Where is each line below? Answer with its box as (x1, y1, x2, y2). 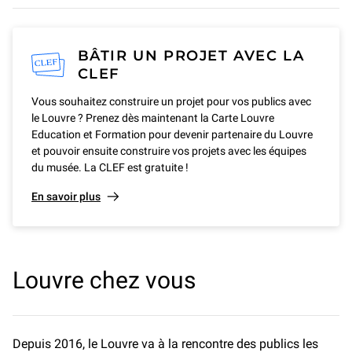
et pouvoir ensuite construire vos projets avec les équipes (31, 145, 306, 158)
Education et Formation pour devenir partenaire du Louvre (31, 128, 313, 141)
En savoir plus (31, 190, 101, 203)
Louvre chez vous (13, 266, 196, 295)
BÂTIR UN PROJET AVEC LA (77, 47, 305, 65)
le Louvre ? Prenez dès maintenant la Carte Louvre (31, 112, 274, 125)
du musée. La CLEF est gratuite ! (31, 161, 189, 174)
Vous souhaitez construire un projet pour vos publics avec (31, 95, 311, 108)
